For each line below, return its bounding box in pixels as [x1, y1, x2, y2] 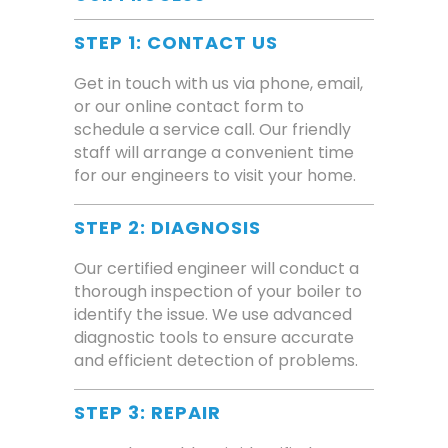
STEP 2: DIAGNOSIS [74, 215, 261, 241]
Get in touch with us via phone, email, [74, 72, 363, 96]
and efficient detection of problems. [74, 349, 358, 373]
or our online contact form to [74, 95, 304, 119]
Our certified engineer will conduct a [74, 257, 359, 281]
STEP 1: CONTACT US [74, 30, 278, 56]
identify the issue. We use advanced [74, 303, 352, 327]
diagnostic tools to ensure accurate [74, 326, 354, 350]
